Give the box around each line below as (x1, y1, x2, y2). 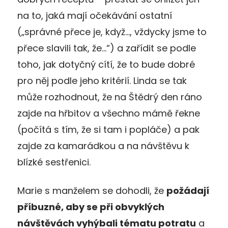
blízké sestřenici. (17, 155, 91, 168)
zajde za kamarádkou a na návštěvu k (17, 139, 189, 152)
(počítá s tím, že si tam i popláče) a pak (17, 123, 199, 136)
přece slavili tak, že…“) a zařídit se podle (17, 41, 196, 54)
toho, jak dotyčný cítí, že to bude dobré (17, 58, 195, 71)
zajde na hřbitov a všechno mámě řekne (17, 106, 200, 120)
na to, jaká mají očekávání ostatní (17, 9, 172, 22)
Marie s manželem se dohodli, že (17, 184, 166, 197)
